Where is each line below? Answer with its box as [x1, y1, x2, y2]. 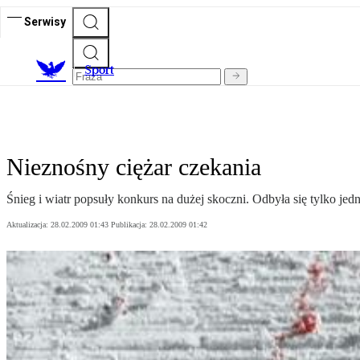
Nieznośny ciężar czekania [6, 153, 261, 181]
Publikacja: [111, 220, 149, 230]
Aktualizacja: [6, 220, 51, 230]
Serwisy [24, 14, 66, 28]
